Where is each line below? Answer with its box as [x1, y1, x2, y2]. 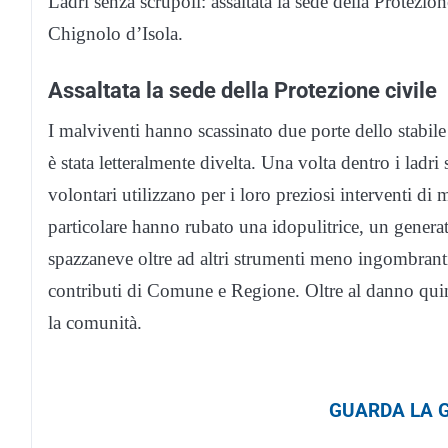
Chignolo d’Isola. [48, 22, 183, 44]
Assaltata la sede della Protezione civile [48, 76, 437, 103]
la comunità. [48, 311, 142, 333]
